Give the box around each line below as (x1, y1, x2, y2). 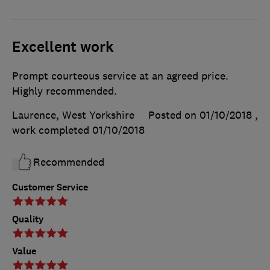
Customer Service (12, 181, 88, 194)
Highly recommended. (12, 84, 117, 98)
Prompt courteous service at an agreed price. (12, 69, 228, 83)
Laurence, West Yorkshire (12, 108, 134, 122)
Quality (12, 213, 44, 226)
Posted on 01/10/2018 (148, 108, 252, 122)
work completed (12, 124, 92, 137)
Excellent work (12, 37, 114, 57)
